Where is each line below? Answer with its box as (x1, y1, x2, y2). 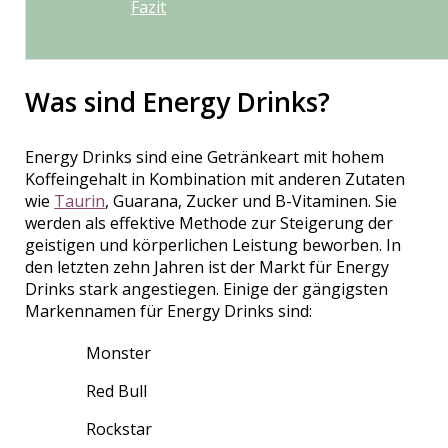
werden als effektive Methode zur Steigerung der (25, 211, 394, 234)
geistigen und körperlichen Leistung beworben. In (25, 233, 402, 256)
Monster (86, 341, 152, 364)
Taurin (54, 189, 106, 212)
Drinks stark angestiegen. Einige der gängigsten (25, 277, 389, 300)
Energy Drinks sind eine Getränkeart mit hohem (25, 145, 385, 168)
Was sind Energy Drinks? (25, 84, 331, 121)
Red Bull (86, 379, 148, 402)
